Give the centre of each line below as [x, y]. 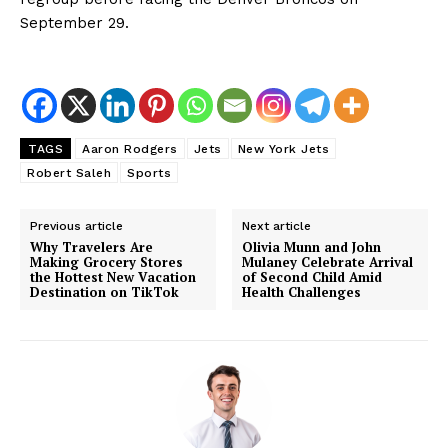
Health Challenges [302, 292]
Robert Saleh [69, 173]
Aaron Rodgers [130, 149]
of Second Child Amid [312, 277]
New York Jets [283, 149]
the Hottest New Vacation [113, 277]
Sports [149, 173]
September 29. [74, 23]
